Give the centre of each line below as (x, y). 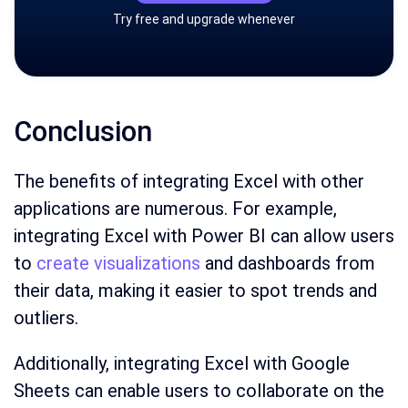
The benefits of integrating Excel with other (189, 182)
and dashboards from (288, 264)
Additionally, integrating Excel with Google (182, 364)
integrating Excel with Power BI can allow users (204, 236)
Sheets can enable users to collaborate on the (199, 391)
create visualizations (118, 264)
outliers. (46, 318)
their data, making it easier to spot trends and (195, 291)
